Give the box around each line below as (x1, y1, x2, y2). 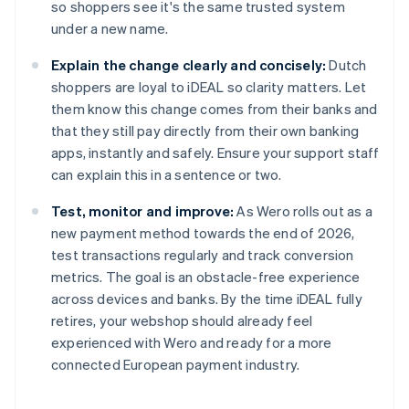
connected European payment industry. (51, 355, 300, 374)
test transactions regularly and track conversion (51, 246, 354, 265)
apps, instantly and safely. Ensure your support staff (51, 143, 380, 163)
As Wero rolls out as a (234, 202, 372, 221)
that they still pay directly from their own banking (51, 121, 360, 141)
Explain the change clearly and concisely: (51, 56, 327, 75)
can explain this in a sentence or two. (51, 165, 282, 184)
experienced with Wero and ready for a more (51, 333, 332, 352)
